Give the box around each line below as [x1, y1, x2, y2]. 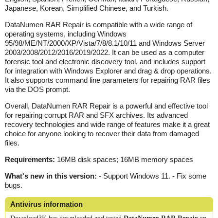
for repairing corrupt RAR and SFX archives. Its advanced [5, 110, 188, 119]
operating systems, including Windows [5, 29, 127, 38]
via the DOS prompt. [5, 85, 70, 93]
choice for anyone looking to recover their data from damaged [5, 129, 199, 138]
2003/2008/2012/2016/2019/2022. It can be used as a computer [5, 48, 204, 56]
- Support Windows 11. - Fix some [97, 171, 206, 180]
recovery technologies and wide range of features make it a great [5, 120, 210, 128]
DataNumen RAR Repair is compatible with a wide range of [5, 20, 192, 29]
